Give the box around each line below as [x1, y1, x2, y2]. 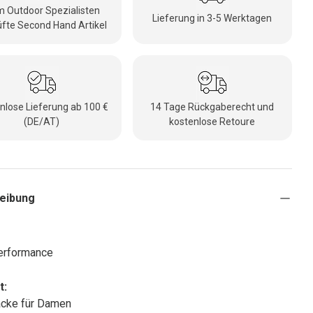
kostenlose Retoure [169, 116, 256, 128]
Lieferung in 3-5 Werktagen [152, 12, 272, 24]
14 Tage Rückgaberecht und [150, 101, 275, 113]
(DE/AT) [24, 116, 60, 128]
